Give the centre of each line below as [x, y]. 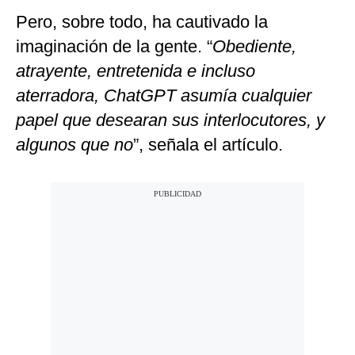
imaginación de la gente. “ [114, 47]
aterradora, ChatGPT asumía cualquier [164, 96]
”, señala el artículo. [208, 145]
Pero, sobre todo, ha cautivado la [142, 22]
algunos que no [74, 145]
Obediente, [254, 47]
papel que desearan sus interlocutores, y [170, 120]
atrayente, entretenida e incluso [136, 71]
